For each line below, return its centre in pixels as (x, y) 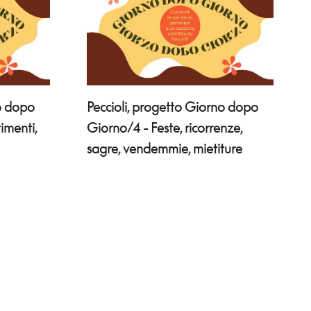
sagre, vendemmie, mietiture (165, 148)
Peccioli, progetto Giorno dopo (173, 107)
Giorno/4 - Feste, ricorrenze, (165, 127)
